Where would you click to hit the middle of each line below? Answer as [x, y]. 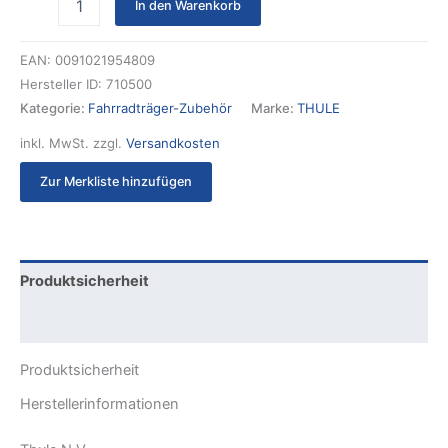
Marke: [274, 108]
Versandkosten [173, 142]
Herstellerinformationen [99, 404]
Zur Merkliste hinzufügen [116, 181]
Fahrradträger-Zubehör [160, 108]
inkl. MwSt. [54, 142]
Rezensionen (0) [79, 322]
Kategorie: [54, 108]
